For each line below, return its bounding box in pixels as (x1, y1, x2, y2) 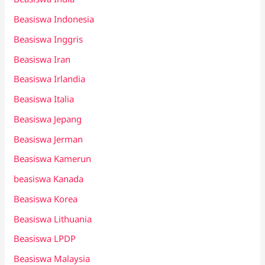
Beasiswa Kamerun (14, 153, 92, 165)
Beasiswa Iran (14, 53, 71, 65)
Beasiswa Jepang (14, 112, 82, 125)
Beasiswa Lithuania (14, 212, 92, 225)
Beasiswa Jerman (14, 132, 83, 145)
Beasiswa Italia (14, 93, 75, 105)
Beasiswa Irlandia (14, 73, 86, 85)
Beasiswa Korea (14, 192, 78, 205)
